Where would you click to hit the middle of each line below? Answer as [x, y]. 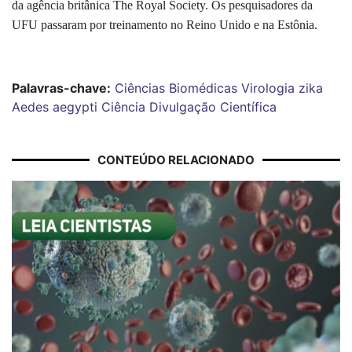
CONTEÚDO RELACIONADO [176, 159]
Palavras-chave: [61, 88]
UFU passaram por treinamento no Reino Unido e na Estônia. [166, 24]
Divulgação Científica [213, 106]
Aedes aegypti [55, 106]
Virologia [268, 88]
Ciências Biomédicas [176, 88]
